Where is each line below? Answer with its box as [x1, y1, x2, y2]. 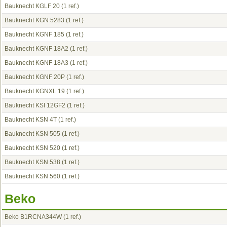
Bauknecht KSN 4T [5, 116, 57, 123]
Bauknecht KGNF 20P [5, 73, 65, 81]
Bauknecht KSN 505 [5, 130, 60, 137]
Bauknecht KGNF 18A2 [5, 45, 68, 52]
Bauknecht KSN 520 [5, 144, 60, 152]
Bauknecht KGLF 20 [5, 3, 60, 10]
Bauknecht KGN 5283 [5, 17, 64, 24]
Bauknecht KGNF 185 [5, 31, 64, 38]
